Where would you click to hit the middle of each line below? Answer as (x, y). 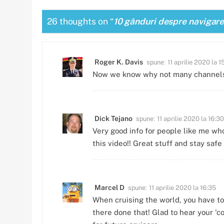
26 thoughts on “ (80, 21)
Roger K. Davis (119, 62)
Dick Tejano (113, 118)
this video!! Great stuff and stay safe (157, 143)
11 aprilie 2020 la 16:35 (182, 187)
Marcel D (109, 187)
